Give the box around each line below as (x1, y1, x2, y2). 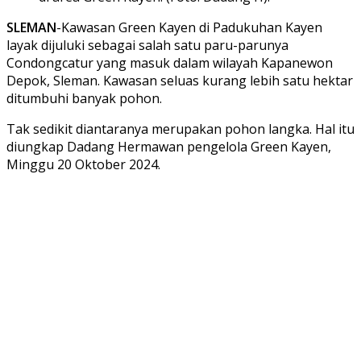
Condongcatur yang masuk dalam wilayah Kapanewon (6, 53, 333, 72)
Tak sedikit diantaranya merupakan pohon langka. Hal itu (6, 119, 355, 138)
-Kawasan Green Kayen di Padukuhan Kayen (56, 18, 322, 36)
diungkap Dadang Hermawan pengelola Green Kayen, (6, 137, 331, 156)
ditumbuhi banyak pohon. (6, 89, 162, 107)
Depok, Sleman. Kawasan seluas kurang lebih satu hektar (6, 71, 353, 89)
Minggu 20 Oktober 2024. (6, 155, 160, 173)
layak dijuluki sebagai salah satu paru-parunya (6, 35, 288, 54)
